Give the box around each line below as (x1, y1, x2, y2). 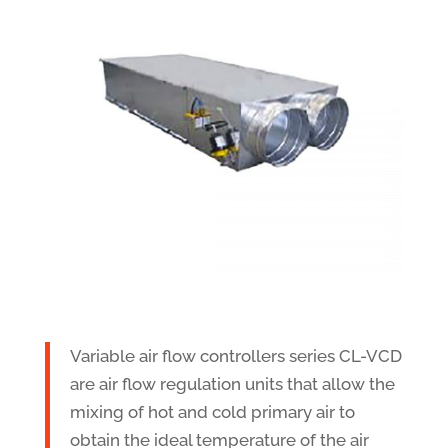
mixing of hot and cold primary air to (69, 402, 355, 423)
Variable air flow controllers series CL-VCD (69, 346, 402, 367)
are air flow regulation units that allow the (69, 374, 395, 395)
